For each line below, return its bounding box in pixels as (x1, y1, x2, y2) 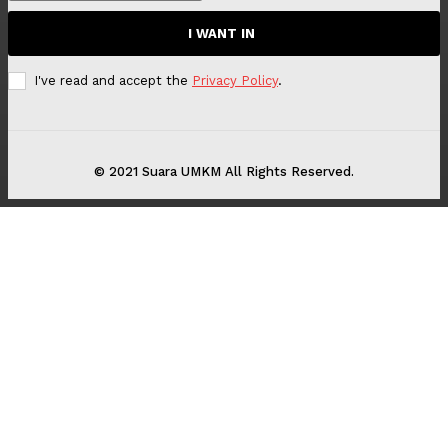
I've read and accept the (34, 72, 192, 88)
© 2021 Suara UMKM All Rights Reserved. (94, 163, 354, 179)
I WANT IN (188, 25, 255, 41)
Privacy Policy (192, 72, 278, 88)
